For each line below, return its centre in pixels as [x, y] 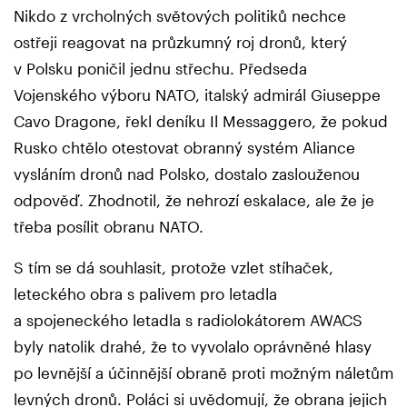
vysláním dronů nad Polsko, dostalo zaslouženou [187, 174]
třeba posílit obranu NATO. [109, 227]
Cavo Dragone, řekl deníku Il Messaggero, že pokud [201, 121]
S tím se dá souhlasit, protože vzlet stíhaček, [174, 268]
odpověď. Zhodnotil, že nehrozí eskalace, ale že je [194, 200]
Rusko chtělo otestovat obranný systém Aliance [184, 148]
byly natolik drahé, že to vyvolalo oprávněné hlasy [193, 347]
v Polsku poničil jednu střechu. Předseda [160, 69]
